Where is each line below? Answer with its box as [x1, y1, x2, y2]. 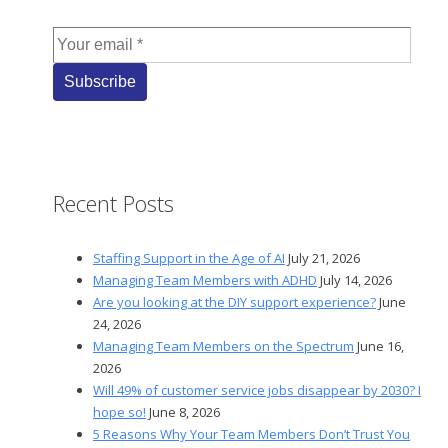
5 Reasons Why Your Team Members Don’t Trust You [93, 424, 410, 443]
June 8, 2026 [149, 402, 220, 421]
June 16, [357, 336, 404, 355]
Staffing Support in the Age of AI [93, 248, 285, 267]
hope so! [93, 402, 146, 421]
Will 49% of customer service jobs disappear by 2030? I [93, 380, 421, 399]
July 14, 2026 [320, 270, 392, 289]
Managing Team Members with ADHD [93, 270, 317, 289]
